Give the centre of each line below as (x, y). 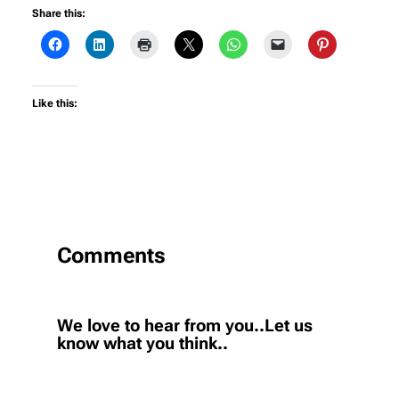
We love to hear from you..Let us (185, 326)
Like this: (55, 103)
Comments (111, 255)
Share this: (59, 13)
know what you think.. (142, 343)
